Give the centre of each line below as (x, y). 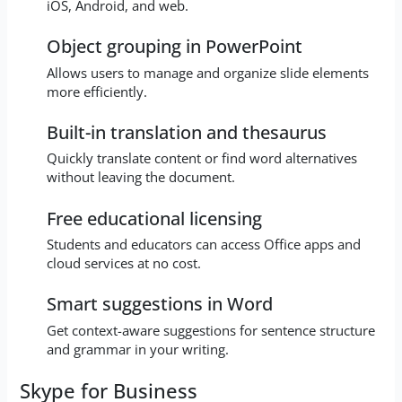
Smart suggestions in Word (159, 304)
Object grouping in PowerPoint (174, 47)
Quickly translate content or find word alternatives (201, 158)
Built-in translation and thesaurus (186, 133)
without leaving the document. (140, 177)
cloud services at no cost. (123, 262)
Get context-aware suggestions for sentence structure (210, 330)
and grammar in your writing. (137, 349)
